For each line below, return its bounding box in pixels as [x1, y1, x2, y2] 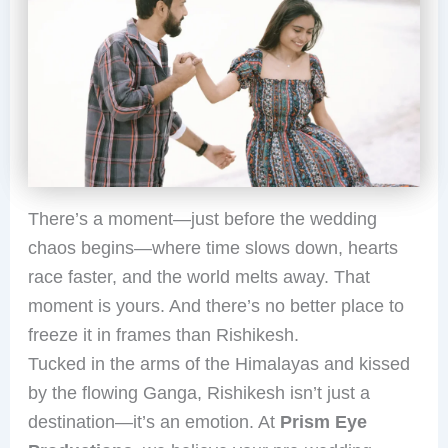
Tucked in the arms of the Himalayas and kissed [27, 353, 410, 374]
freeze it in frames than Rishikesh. [27, 324, 299, 345]
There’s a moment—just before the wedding [27, 208, 377, 229]
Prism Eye [279, 411, 367, 432]
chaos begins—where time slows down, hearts [27, 237, 398, 258]
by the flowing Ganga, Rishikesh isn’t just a [27, 382, 370, 403]
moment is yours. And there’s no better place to [27, 295, 404, 316]
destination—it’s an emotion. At [27, 411, 280, 432]
